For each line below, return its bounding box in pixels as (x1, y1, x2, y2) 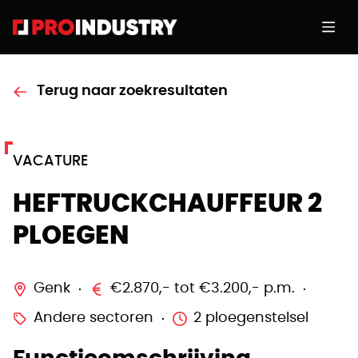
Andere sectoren (34, 311, 153, 325)
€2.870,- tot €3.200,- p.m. (110, 281, 295, 296)
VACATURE (13, 154, 88, 169)
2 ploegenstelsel (193, 311, 308, 325)
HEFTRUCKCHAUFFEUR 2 (13, 191, 322, 217)
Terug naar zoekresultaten (37, 84, 228, 98)
